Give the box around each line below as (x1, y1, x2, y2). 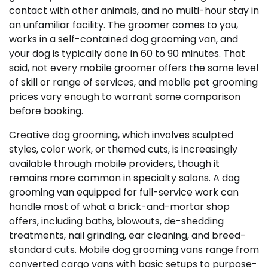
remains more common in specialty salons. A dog (9, 171, 240, 185)
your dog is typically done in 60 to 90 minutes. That (9, 47, 245, 60)
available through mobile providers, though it (9, 157, 220, 170)
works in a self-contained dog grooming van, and (9, 32, 238, 46)
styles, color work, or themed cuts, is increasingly (9, 142, 237, 156)
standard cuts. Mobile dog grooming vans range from (9, 243, 259, 257)
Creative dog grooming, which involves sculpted (9, 128, 233, 142)
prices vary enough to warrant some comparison (9, 90, 240, 103)
